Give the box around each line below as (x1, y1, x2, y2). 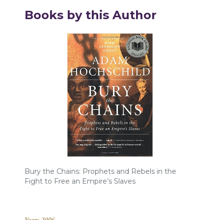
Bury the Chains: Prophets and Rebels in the (25, 167, 176, 176)
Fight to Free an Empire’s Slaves (25, 177, 136, 186)
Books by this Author (25, 7, 157, 22)
